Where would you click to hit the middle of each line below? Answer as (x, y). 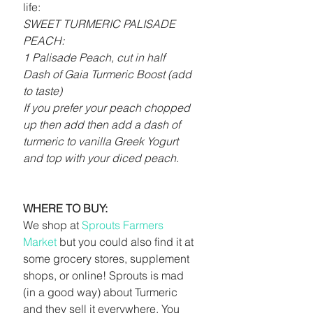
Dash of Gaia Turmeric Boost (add (109, 74)
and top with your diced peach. (101, 158)
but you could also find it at (126, 242)
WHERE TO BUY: (65, 208)
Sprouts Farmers (124, 225)
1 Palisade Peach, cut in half (94, 57)
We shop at (52, 225)
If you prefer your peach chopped (108, 108)
